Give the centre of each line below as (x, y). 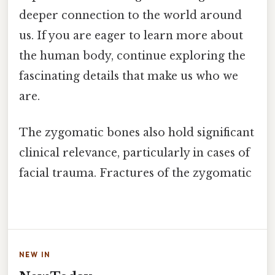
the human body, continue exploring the (132, 56)
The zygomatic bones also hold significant (137, 133)
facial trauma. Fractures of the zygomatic (135, 173)
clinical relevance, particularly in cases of (134, 153)
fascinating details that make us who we (129, 76)
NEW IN (35, 255)
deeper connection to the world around (130, 15)
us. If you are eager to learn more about (131, 35)
